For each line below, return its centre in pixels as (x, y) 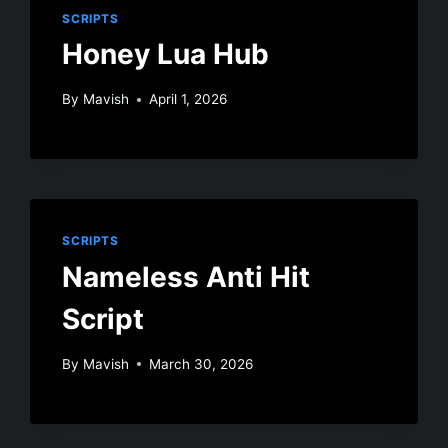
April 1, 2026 (187, 99)
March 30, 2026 (200, 363)
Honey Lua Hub (166, 54)
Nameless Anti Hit (186, 277)
